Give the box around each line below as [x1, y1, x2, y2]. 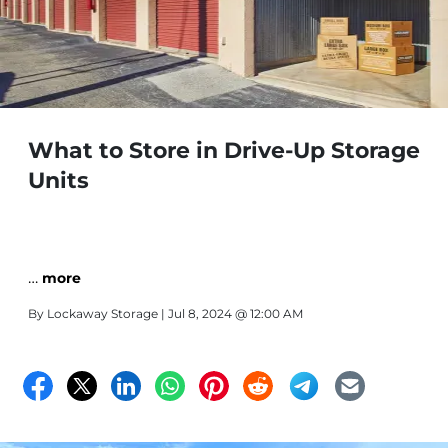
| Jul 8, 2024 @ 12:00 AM [158, 306, 303, 321]
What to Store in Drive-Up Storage [28, 137, 420, 164]
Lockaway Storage [47, 306, 158, 321]
